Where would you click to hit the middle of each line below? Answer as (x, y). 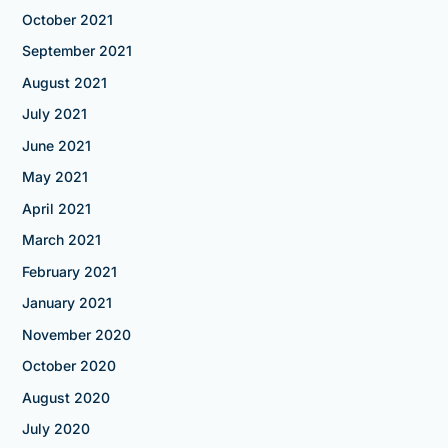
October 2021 (67, 19)
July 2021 (54, 114)
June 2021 (56, 145)
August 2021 (64, 82)
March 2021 (61, 240)
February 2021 (69, 271)
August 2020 (65, 397)
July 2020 (55, 429)
